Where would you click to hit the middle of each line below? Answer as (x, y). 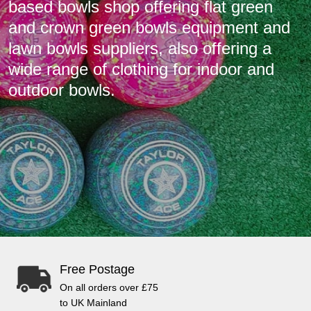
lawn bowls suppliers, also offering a (140, 49)
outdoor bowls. (62, 90)
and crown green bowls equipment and (149, 28)
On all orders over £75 (109, 288)
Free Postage (97, 270)
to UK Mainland (93, 303)
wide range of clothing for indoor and (141, 69)
